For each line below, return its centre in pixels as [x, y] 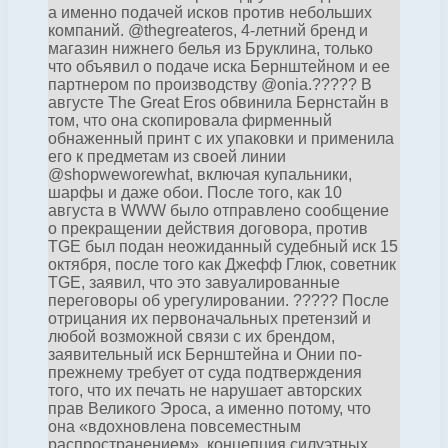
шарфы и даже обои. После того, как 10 [195, 192]
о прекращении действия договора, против [208, 228]
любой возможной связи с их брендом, [191, 336]
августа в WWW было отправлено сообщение [218, 210]
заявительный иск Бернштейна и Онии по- [205, 354]
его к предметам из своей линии [167, 156]
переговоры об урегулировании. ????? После [218, 300]
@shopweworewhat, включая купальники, [200, 174]
